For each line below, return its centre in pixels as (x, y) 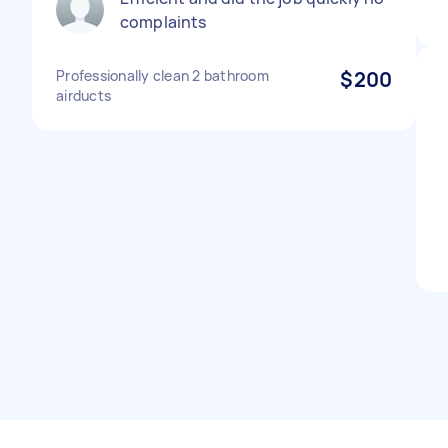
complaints (163, 22)
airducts (83, 95)
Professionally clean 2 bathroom (162, 75)
